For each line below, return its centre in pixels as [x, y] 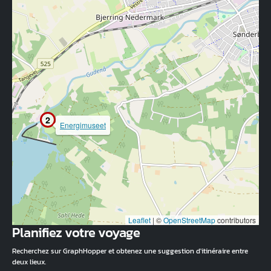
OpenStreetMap [189, 220]
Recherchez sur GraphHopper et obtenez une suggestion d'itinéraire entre [130, 251]
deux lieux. [29, 262]
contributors [236, 220]
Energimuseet [83, 125]
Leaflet [139, 220]
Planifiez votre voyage [76, 233]
